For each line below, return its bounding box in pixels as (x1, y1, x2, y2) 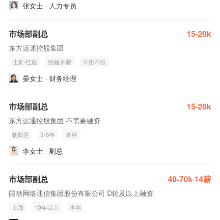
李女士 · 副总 (23, 146, 63, 156)
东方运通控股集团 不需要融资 (9, 115, 100, 125)
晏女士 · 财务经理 (23, 73, 77, 83)
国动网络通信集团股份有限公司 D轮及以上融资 (9, 188, 153, 198)
